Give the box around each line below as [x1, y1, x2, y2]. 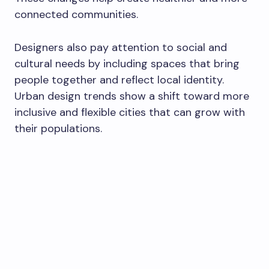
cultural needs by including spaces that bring [14, 56, 240, 71]
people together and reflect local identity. [14, 72, 224, 87]
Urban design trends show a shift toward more [14, 88, 249, 103]
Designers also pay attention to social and [14, 40, 227, 55]
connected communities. [14, 7, 138, 22]
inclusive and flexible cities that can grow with [14, 104, 245, 119]
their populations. [14, 121, 102, 136]
